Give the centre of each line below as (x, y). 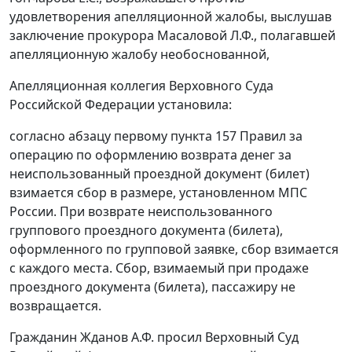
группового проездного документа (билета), (146, 231)
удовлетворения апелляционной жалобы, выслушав (170, 17)
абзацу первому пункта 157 (152, 136)
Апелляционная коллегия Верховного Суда (141, 86)
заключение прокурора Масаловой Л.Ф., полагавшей (172, 36)
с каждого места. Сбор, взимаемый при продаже (159, 268)
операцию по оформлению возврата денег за (150, 155)
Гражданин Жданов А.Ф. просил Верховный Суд (154, 337)
